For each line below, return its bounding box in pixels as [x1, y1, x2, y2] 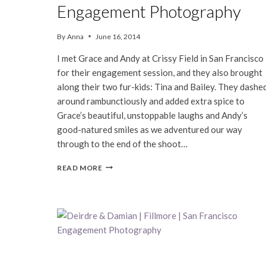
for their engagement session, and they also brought [57, 66, 262, 78]
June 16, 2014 [96, 31, 141, 41]
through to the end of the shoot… [57, 138, 188, 149]
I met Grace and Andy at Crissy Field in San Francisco [57, 52, 264, 64]
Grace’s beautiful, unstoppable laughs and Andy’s [57, 109, 248, 121]
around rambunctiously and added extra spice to [57, 95, 245, 106]
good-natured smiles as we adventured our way [57, 123, 242, 135]
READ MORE [57, 163, 103, 172]
